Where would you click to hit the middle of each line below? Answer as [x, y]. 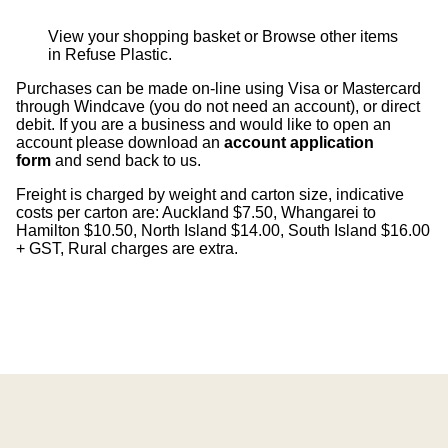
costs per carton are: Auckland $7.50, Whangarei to [196, 213]
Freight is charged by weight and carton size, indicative [210, 195]
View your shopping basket [144, 37]
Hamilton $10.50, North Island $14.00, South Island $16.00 [223, 231]
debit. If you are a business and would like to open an [203, 125]
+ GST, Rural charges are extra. [127, 249]
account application [299, 143]
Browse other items [330, 37]
